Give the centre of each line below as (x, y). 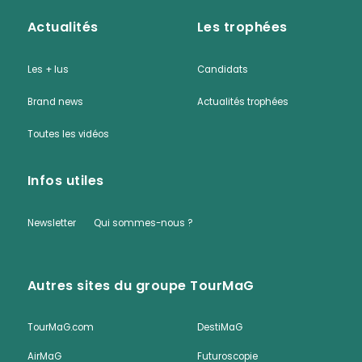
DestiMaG (219, 327)
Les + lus (48, 69)
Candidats (222, 69)
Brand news (55, 101)
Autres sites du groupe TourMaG (141, 285)
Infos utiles (65, 180)
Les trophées (242, 27)
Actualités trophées (242, 101)
